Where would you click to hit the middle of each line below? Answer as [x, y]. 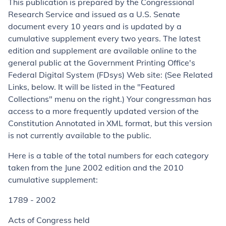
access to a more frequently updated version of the [103, 111]
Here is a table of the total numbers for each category [108, 155]
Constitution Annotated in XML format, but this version [110, 123]
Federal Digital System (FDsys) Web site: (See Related [110, 75]
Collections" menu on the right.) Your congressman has [110, 99]
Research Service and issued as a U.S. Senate [94, 14]
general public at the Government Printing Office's [102, 63]
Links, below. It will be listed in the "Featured [92, 87]
